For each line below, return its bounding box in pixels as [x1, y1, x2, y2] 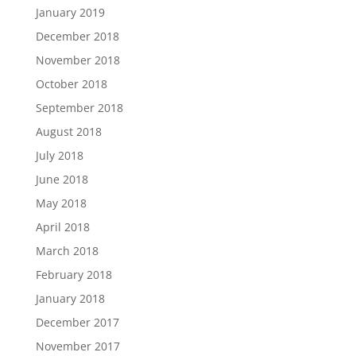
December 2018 [35, 29, 119, 44]
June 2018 [35, 172, 88, 187]
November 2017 [35, 339, 120, 354]
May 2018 [35, 195, 87, 211]
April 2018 [35, 219, 90, 234]
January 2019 [35, 5, 105, 20]
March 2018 [35, 243, 99, 258]
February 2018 [35, 267, 112, 282]
